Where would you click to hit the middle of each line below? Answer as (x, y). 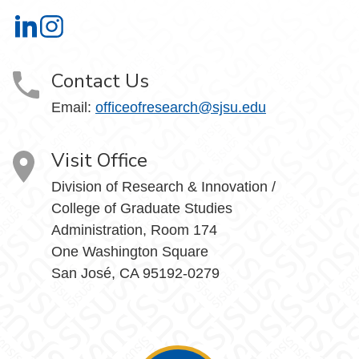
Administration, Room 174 (134, 230)
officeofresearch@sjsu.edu (181, 107)
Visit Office (99, 160)
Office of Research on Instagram (142, 32)
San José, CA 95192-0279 (135, 273)
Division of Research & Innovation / (163, 186)
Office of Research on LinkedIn (113, 32)
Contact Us (100, 81)
